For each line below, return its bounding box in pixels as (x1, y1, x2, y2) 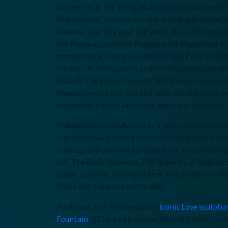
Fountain (56, 214, 88, 225)
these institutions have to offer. (56, 181, 166, 192)
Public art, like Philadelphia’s (56, 202, 159, 213)
